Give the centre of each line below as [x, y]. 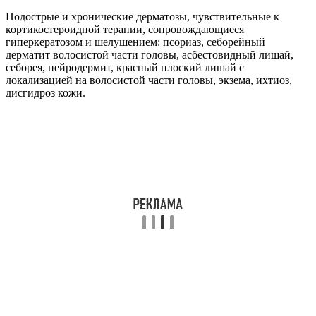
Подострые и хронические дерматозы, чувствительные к [142, 17]
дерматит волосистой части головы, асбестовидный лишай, [150, 55]
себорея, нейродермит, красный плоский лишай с [125, 68]
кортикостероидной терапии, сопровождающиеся [125, 30]
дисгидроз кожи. [45, 93]
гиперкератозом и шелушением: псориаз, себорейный [135, 42]
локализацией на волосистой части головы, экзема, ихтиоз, [149, 80]
